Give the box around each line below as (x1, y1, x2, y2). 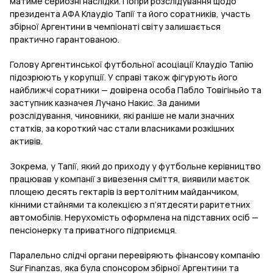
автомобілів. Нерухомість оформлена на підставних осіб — (10, 211, 258, 224)
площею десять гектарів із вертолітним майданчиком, (10, 186, 239, 198)
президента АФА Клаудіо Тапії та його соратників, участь (10, 8, 250, 20)
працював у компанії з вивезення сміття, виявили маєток (10, 173, 249, 185)
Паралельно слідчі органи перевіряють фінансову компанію (10, 249, 260, 261)
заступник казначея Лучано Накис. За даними (10, 97, 200, 109)
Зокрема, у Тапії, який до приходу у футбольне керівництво (10, 160, 261, 172)
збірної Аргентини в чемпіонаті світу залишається (10, 21, 221, 33)
